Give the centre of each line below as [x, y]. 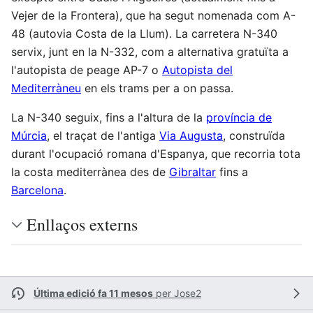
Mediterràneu [46, 88]
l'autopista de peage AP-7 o [87, 70]
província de [239, 117]
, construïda [254, 136]
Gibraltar [192, 172]
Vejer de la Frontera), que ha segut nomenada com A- [153, 15]
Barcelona [37, 190]
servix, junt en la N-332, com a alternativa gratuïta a [150, 52]
